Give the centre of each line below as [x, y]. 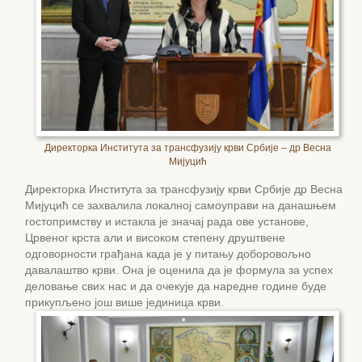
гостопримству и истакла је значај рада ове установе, [167, 221]
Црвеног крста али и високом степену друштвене [155, 237]
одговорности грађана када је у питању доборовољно [168, 253]
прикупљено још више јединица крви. [124, 302]
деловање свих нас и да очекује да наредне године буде [176, 286]
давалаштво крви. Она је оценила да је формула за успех [179, 269]
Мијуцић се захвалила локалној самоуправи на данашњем [181, 205]
